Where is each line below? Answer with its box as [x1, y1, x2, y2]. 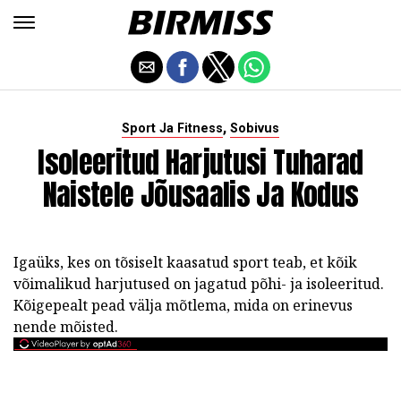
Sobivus [230, 121, 279, 136]
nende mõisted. [13, 317, 118, 337]
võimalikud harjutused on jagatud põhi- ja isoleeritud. [13, 274, 384, 294]
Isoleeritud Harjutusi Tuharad [38, 141, 363, 184]
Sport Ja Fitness [122, 121, 223, 136]
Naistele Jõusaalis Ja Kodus [42, 173, 359, 217]
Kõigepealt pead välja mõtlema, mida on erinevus [13, 295, 353, 315]
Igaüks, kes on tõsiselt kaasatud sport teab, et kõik [13, 252, 357, 272]
